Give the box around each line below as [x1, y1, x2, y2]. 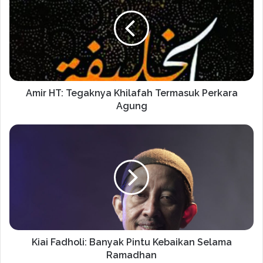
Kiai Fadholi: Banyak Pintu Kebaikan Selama [31, 236, 232, 248]
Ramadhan [106, 249, 157, 261]
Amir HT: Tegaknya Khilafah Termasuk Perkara [25, 87, 238, 99]
